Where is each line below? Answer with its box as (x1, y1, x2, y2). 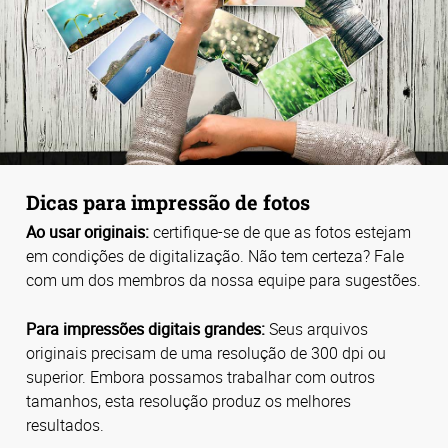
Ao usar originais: (26, 221, 153, 244)
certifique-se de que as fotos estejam (153, 221, 411, 244)
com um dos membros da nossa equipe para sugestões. (26, 269, 421, 292)
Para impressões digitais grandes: (26, 317, 269, 340)
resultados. (26, 413, 104, 436)
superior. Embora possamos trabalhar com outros (26, 365, 375, 388)
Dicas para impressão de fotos (26, 188, 310, 215)
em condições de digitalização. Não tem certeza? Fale (26, 245, 404, 268)
